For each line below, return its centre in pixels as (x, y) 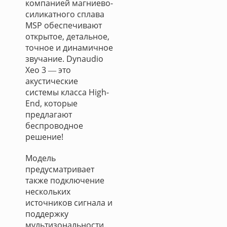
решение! (44, 137)
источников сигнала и (69, 203)
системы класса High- (67, 92)
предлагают (49, 115)
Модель (41, 158)
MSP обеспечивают (64, 25)
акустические (52, 81)
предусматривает (60, 169)
